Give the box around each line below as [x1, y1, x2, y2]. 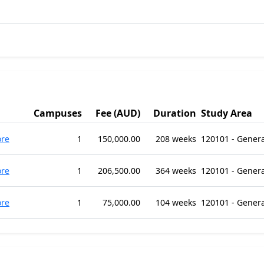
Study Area [201, 107, 252, 120]
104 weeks [156, 197, 196, 208]
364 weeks [156, 165, 196, 176]
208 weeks [156, 133, 196, 144]
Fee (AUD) [95, 107, 140, 120]
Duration [153, 107, 196, 120]
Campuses [34, 107, 82, 120]
